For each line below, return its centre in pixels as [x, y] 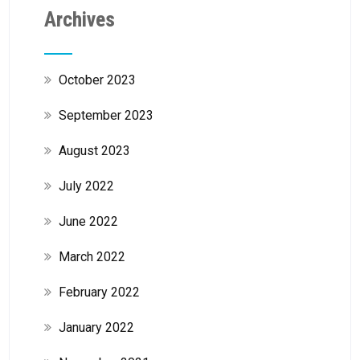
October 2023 [97, 80]
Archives [79, 19]
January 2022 [96, 327]
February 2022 [99, 292]
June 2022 [88, 221]
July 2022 [86, 186]
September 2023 [106, 115]
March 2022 [92, 256]
